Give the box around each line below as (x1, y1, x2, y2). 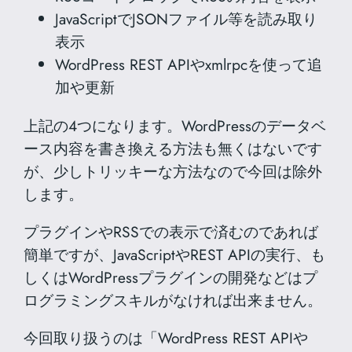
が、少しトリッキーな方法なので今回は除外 (24, 159, 323, 182)
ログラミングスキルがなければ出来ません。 (24, 288, 323, 311)
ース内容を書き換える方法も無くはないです (24, 137, 323, 159)
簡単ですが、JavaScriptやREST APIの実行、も (24, 243, 326, 266)
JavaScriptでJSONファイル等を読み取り (55, 8, 318, 31)
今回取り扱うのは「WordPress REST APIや (24, 326, 309, 349)
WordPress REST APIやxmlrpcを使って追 (55, 53, 323, 76)
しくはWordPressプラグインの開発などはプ (24, 266, 318, 288)
